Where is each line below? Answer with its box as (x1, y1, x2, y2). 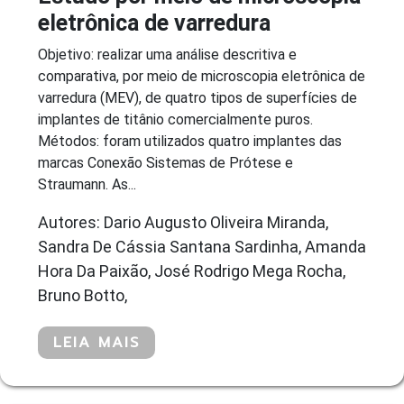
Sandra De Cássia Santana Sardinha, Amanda (38, 236, 366, 256)
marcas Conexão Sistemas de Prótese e (38, 153, 293, 171)
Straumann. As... (38, 175, 136, 193)
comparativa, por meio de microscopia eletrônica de (38, 67, 365, 85)
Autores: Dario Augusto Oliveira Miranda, (38, 212, 328, 232)
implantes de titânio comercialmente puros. (38, 110, 313, 128)
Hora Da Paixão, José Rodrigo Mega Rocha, (38, 261, 345, 280)
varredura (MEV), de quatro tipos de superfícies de (38, 88, 357, 106)
